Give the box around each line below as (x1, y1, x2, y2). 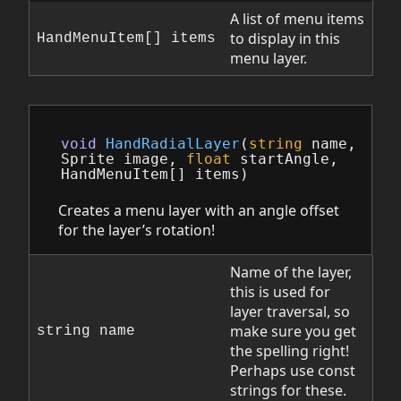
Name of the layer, (230, 261, 352, 282)
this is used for (230, 281, 330, 302)
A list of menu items (230, 9, 364, 30)
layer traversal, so (230, 301, 350, 321)
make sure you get (230, 320, 356, 341)
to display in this (230, 29, 340, 49)
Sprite (61, 151, 115, 168)
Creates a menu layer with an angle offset (58, 200, 339, 220)
